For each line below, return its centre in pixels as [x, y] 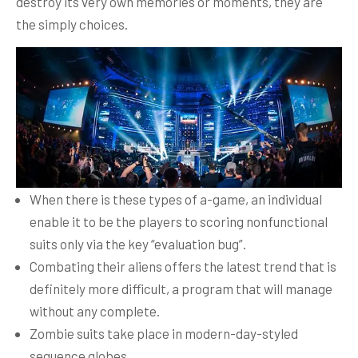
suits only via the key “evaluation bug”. [138, 244]
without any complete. [95, 311]
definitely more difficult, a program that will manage [181, 289]
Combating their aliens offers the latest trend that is [183, 267]
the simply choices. [72, 24]
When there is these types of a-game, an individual [176, 199]
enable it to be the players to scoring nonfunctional [179, 222]
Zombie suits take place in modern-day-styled [164, 334]
